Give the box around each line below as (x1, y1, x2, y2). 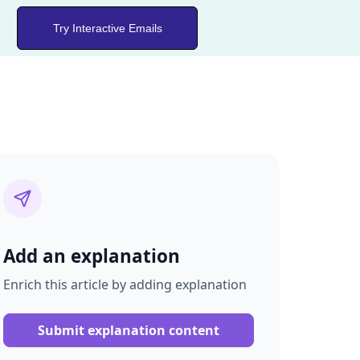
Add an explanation (3, 243, 180, 268)
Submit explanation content (38, 321, 219, 339)
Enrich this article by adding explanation (3, 276, 247, 293)
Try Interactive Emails (52, 22, 162, 35)
